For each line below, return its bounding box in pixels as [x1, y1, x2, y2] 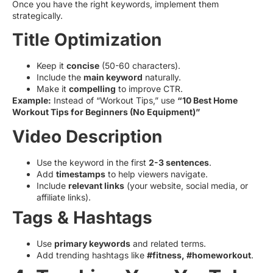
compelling [69, 83, 116, 94]
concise [66, 60, 99, 71]
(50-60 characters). [99, 60, 180, 71]
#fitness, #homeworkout [147, 249, 251, 260]
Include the [37, 72, 83, 83]
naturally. [143, 72, 181, 83]
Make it [37, 83, 69, 94]
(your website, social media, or [124, 180, 248, 191]
